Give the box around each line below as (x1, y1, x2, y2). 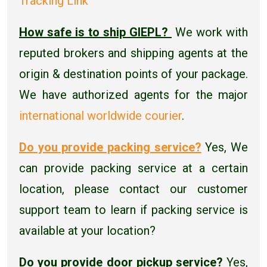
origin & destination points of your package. (19, 66, 248, 81)
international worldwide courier (19, 108, 182, 123)
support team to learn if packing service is (19, 202, 248, 217)
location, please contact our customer (19, 181, 248, 196)
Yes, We (201, 139, 249, 154)
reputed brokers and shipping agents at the (19, 45, 248, 60)
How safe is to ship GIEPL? (19, 24, 172, 39)
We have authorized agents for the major (19, 87, 248, 102)
